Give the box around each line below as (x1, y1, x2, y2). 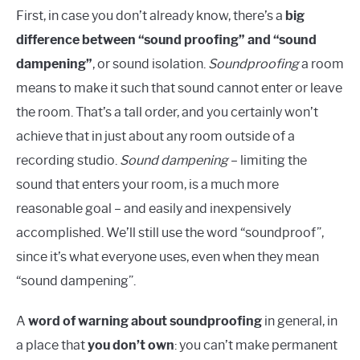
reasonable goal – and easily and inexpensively (16, 201, 291, 217)
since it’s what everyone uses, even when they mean (16, 249, 319, 265)
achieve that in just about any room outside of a (16, 129, 295, 145)
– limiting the (228, 153, 307, 169)
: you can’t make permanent (174, 337, 337, 354)
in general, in (262, 313, 337, 329)
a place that (16, 337, 88, 354)
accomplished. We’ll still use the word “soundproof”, (16, 225, 324, 241)
